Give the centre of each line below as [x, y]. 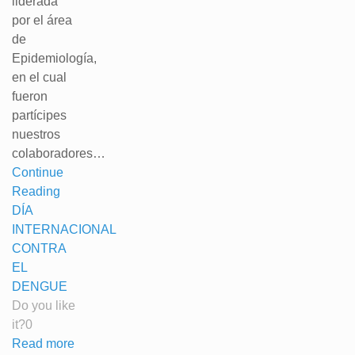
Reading [36, 191]
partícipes [39, 115]
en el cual [39, 77]
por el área [42, 20]
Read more [43, 344]
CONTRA [39, 248]
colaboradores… [59, 153]
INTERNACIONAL [64, 229]
